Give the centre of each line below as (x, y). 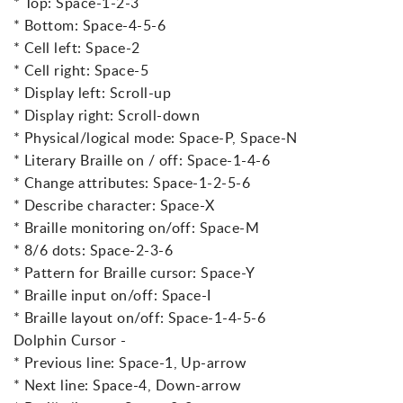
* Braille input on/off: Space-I (112, 296)
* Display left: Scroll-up (92, 93)
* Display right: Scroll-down (107, 116)
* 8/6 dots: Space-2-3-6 (94, 251)
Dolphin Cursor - (70, 340)
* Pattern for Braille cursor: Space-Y (134, 273)
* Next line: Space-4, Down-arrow (128, 385)
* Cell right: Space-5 (81, 71)
